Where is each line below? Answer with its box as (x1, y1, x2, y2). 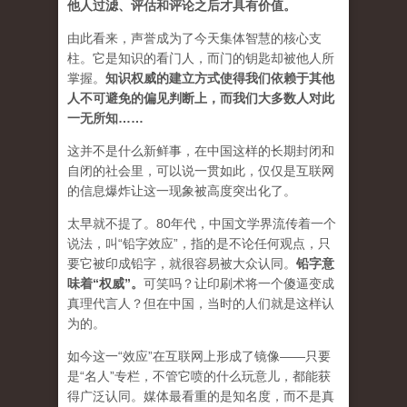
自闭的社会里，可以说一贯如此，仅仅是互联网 (67, 164, 334, 179)
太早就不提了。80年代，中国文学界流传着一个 (67, 216, 336, 232)
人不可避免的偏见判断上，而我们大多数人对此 (67, 91, 334, 106)
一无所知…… (67, 111, 144, 126)
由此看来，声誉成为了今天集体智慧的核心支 (67, 31, 322, 46)
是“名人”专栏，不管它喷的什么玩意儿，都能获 (67, 369, 331, 384)
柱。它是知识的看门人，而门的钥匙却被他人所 (67, 51, 334, 66)
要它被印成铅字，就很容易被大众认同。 (67, 256, 296, 272)
